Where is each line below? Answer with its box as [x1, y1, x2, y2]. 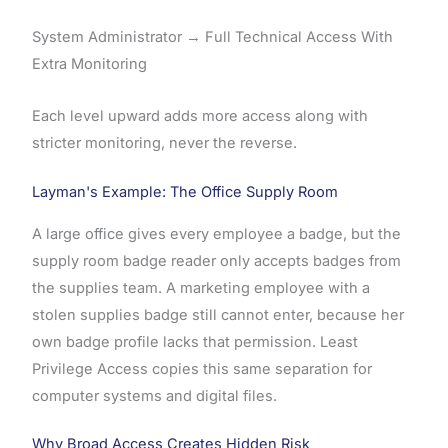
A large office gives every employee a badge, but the [31, 224, 401, 243]
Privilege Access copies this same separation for [31, 359, 372, 378]
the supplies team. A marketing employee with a [31, 278, 370, 297]
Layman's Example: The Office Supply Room [31, 182, 338, 201]
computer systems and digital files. [31, 386, 277, 405]
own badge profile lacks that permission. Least [31, 332, 358, 351]
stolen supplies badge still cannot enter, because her [31, 305, 404, 324]
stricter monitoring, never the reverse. [31, 134, 297, 153]
